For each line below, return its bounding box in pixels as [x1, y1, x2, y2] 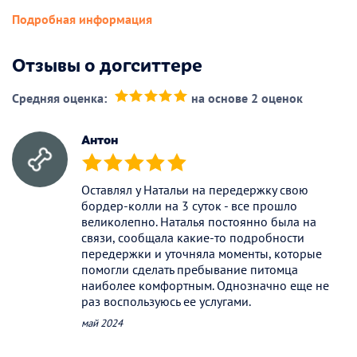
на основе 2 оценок [190, 89, 303, 106]
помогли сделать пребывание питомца [81, 261, 298, 277]
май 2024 [81, 316, 123, 330]
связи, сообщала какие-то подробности [81, 229, 304, 245]
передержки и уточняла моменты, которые [81, 245, 322, 261]
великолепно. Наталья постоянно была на [81, 213, 316, 229]
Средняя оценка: [12, 89, 107, 106]
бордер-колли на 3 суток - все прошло [81, 197, 297, 214]
